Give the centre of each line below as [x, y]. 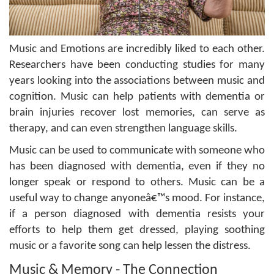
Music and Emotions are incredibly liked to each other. [137, 49]
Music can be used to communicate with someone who [137, 150]
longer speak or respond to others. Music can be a [137, 182]
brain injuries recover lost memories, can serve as [137, 113]
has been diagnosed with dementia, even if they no [137, 166]
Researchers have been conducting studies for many [137, 65]
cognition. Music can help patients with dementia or [137, 97]
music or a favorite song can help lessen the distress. [130, 246]
